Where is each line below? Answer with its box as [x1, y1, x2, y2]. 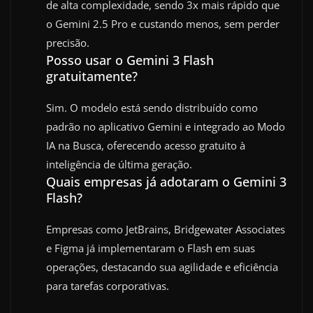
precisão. [46, 35, 89, 50]
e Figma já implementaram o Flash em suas [46, 240, 255, 255]
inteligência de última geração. [46, 156, 192, 171]
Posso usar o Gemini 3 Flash [46, 51, 214, 68]
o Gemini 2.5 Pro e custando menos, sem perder [46, 16, 279, 31]
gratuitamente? [46, 67, 138, 85]
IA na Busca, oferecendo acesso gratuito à [46, 138, 245, 152]
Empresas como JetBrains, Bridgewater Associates [46, 221, 285, 236]
